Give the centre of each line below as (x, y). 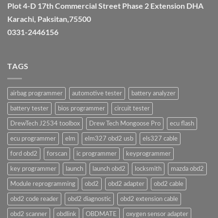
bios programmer (82, 109)
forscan (57, 154)
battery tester (29, 109)
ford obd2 (24, 154)
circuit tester (132, 109)
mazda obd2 (187, 169)
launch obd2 (109, 169)
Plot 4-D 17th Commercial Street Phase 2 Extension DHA (105, 6)
